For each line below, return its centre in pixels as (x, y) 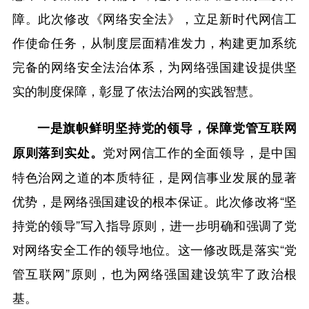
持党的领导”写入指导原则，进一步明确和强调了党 (154, 225)
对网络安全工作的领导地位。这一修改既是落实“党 (154, 249)
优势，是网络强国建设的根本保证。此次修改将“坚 (154, 200)
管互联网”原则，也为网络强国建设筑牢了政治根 (154, 273)
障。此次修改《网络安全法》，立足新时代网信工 (154, 18)
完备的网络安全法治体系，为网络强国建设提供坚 (154, 66)
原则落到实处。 (58, 152)
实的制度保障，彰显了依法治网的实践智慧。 (136, 90)
